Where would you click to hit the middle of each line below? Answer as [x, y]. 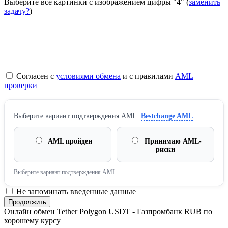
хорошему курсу [32, 221]
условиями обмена [88, 76]
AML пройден [69, 141]
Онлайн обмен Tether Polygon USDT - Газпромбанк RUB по [108, 212]
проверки [21, 85]
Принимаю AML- [172, 141]
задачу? [17, 11]
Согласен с [35, 76]
